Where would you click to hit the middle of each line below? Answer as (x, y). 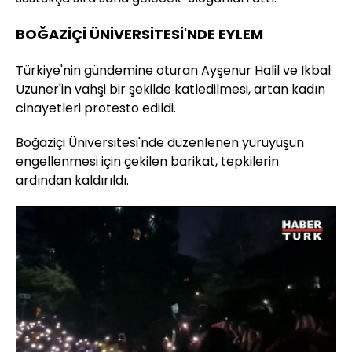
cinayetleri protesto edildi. (96, 108)
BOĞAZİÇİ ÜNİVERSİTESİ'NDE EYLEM (139, 35)
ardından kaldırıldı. (72, 181)
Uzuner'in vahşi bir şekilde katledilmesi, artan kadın (170, 90)
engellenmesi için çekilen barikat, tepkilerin (147, 162)
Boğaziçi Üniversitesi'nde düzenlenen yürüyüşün (160, 143)
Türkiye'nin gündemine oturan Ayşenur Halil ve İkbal (173, 71)
